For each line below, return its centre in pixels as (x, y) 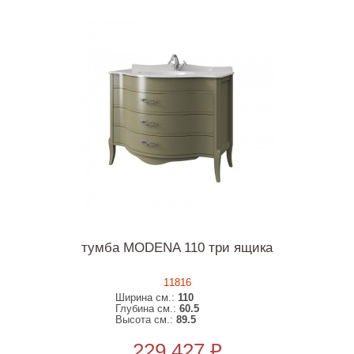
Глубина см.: (148, 309)
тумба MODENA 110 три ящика (177, 248)
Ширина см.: (147, 298)
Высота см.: (146, 320)
